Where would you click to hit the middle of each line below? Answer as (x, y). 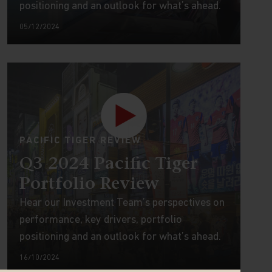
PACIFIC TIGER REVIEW (80, 141)
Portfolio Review (89, 185)
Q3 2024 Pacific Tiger (108, 165)
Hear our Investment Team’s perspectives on (122, 203)
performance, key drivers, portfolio (100, 220)
